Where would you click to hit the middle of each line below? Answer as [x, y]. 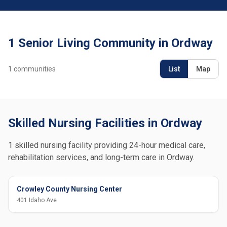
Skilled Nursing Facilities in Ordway [105, 123]
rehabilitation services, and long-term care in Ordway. [101, 157]
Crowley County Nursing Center [69, 189]
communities [34, 69]
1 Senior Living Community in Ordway [110, 43]
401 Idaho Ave [37, 200]
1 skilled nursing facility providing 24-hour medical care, [107, 145]
